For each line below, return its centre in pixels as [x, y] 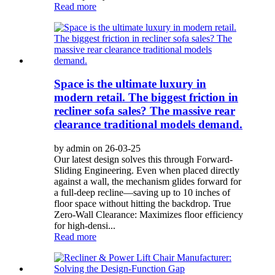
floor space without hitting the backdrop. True [142, 203]
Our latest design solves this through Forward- [143, 159]
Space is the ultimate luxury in [130, 84]
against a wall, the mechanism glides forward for [148, 181]
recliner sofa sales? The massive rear [145, 111]
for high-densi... [85, 226]
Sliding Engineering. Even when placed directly [147, 170]
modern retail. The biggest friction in [146, 98]
